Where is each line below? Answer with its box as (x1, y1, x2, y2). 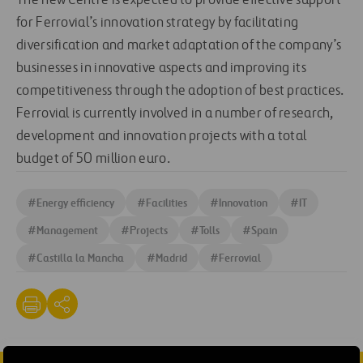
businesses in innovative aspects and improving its (16, 61, 306, 76)
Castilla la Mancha (36, 250, 124, 265)
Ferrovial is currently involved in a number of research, (16, 106, 333, 122)
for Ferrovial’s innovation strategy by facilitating (16, 15, 299, 31)
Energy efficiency (36, 195, 114, 210)
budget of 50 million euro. (16, 152, 170, 167)
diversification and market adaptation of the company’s (16, 38, 342, 53)
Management (36, 223, 98, 237)
